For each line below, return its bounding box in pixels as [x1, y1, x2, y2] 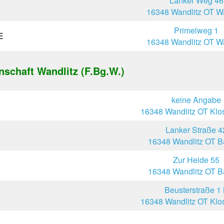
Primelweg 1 [174, 24, 218, 36]
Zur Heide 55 [173, 154, 219, 165]
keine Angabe [171, 94, 221, 105]
